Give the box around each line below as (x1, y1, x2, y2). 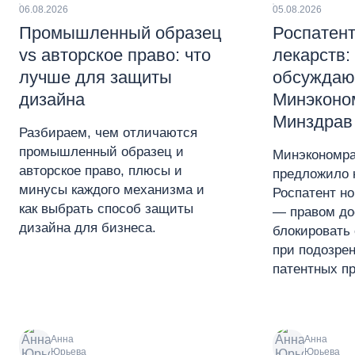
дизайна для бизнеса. (19, 220, 156, 235)
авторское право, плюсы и (19, 163, 182, 178)
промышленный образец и (19, 144, 184, 159)
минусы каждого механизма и (19, 182, 204, 197)
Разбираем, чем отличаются (19, 125, 197, 140)
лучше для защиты (19, 67, 172, 87)
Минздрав (273, 112, 353, 132)
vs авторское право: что (19, 45, 211, 65)
